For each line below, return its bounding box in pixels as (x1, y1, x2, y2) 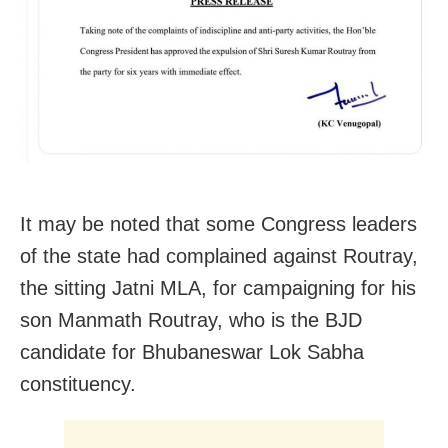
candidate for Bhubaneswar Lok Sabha (20, 340, 364, 363)
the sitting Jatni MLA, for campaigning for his (20, 276, 416, 299)
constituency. (20, 372, 136, 395)
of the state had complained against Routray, (20, 244, 418, 267)
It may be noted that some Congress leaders (20, 212, 417, 235)
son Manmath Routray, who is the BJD (20, 308, 362, 331)
